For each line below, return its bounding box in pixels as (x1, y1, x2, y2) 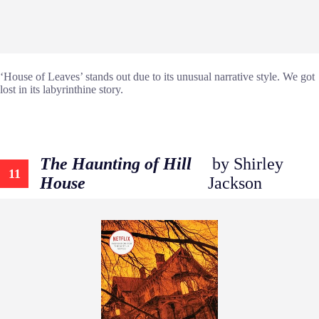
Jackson (207, 173, 262, 192)
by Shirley (207, 154, 283, 173)
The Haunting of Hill (40, 154, 192, 173)
